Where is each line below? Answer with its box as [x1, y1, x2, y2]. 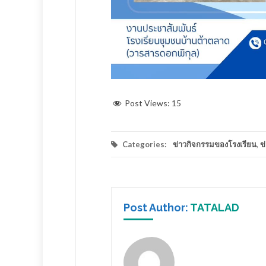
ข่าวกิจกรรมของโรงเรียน [173, 139, 256, 149]
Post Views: [125, 98, 170, 109]
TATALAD [190, 201, 239, 214]
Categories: [121, 139, 168, 149]
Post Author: [123, 201, 190, 214]
